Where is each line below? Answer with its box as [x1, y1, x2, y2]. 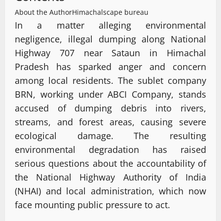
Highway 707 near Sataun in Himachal [15, 46, 206, 59]
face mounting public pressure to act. [15, 198, 170, 211]
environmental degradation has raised [15, 143, 206, 155]
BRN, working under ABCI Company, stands [15, 88, 206, 100]
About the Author [15, 7, 72, 17]
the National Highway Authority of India [15, 171, 206, 183]
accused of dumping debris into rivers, [15, 102, 206, 114]
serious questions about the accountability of [15, 157, 206, 169]
